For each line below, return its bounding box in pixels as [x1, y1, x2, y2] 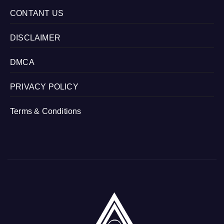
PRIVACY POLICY [10, 82, 78, 91]
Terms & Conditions [10, 107, 81, 116]
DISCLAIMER [10, 33, 60, 42]
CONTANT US [10, 9, 63, 18]
